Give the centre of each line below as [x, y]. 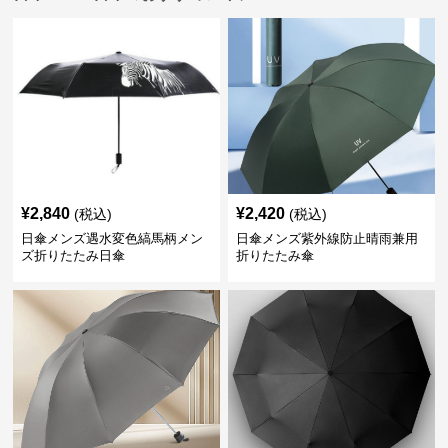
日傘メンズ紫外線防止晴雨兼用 [326, 239]
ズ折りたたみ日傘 [73, 256]
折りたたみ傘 [274, 256]
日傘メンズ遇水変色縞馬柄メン [112, 239]
